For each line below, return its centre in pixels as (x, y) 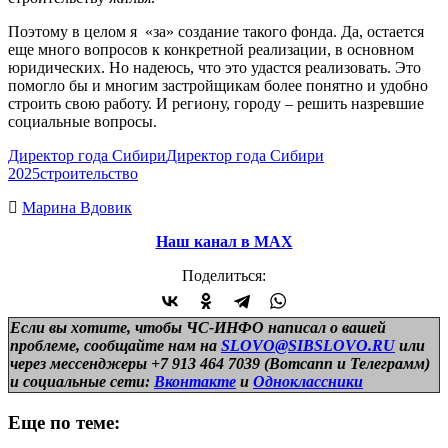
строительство (89, 173)
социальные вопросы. (82, 121)
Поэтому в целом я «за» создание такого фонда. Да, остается (216, 31)
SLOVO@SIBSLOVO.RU (308, 345)
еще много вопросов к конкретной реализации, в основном (211, 49)
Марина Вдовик (77, 207)
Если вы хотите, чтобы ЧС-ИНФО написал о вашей (198, 327)
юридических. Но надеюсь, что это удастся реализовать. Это (214, 67)
